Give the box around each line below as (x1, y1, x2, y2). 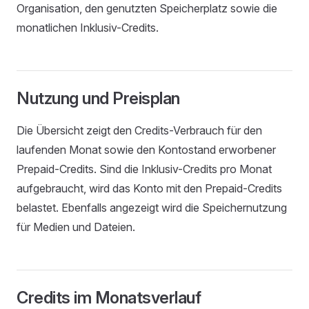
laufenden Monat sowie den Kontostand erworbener (17, 143, 276, 157)
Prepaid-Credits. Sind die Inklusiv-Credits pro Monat (17, 162, 272, 176)
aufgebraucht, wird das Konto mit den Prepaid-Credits (17, 181, 282, 195)
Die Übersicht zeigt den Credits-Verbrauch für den (17, 123, 262, 137)
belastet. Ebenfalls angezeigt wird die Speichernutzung (17, 201, 287, 215)
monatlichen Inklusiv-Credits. (17, 21, 159, 34)
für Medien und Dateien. (17, 220, 135, 234)
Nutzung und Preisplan (17, 88, 180, 108)
